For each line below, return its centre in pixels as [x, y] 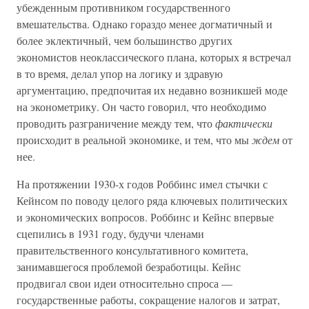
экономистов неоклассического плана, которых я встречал [154, 57]
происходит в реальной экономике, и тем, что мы [134, 140]
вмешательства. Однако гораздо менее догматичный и [144, 24]
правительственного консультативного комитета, [132, 250]
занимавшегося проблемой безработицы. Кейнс [129, 267]
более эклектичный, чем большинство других [124, 40]
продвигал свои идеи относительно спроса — [124, 283]
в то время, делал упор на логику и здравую [120, 73]
